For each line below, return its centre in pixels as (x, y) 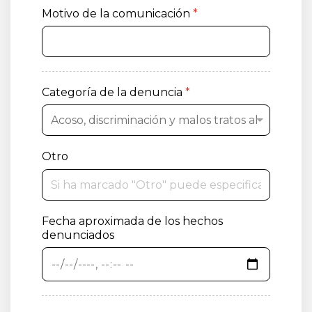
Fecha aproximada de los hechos (132, 221)
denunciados (78, 235)
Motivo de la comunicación (117, 13)
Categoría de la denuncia (114, 93)
